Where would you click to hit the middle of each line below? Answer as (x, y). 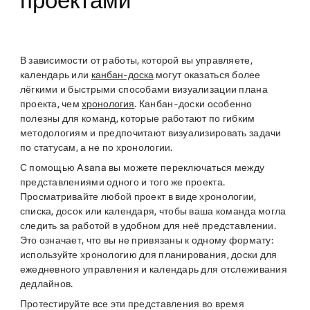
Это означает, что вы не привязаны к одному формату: (146, 240)
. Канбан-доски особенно (193, 104)
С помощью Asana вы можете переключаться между (142, 168)
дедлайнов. (46, 284)
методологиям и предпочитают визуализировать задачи (151, 133)
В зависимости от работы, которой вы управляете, (136, 61)
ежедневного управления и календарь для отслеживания (153, 270)
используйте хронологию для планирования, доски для (148, 255)
